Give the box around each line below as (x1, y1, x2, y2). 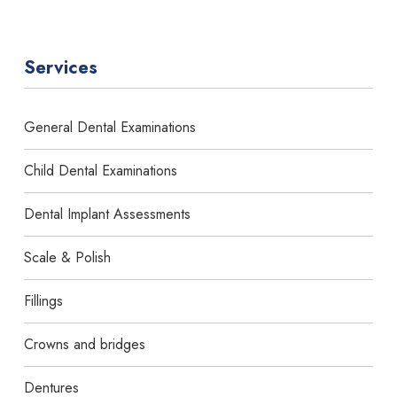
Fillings (24, 290, 64, 311)
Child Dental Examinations (24, 160, 178, 181)
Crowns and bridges (24, 333, 146, 354)
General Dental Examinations (24, 116, 197, 137)
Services (24, 54, 98, 81)
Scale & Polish (24, 246, 112, 268)
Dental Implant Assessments (24, 203, 191, 224)
